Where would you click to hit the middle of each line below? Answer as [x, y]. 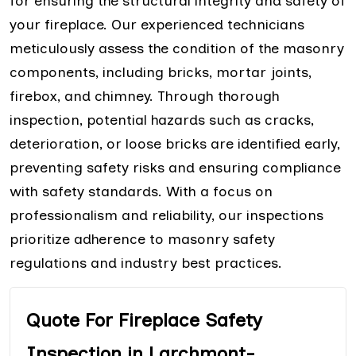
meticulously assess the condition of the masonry [177, 48]
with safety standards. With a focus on [141, 191]
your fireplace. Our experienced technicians [157, 24]
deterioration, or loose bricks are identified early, [175, 143]
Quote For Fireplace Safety [144, 319]
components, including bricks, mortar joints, [161, 72]
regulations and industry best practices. [146, 263]
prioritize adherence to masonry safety [142, 239]
